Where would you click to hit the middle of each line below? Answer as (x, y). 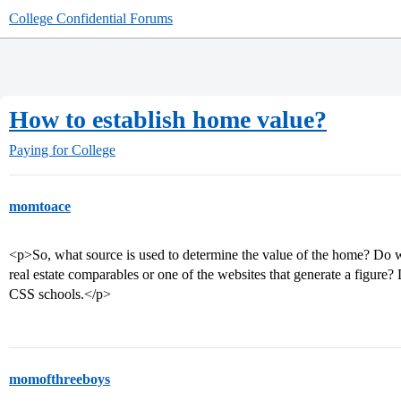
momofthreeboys (60, 379)
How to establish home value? (168, 119)
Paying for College (62, 150)
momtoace (40, 206)
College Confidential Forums (91, 18)
